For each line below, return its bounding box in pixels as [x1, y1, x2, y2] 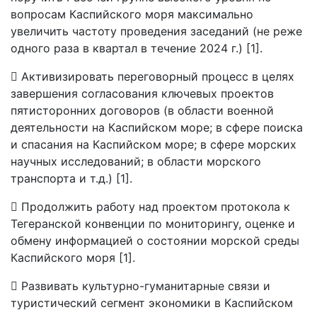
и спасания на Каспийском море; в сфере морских [11, 137, 296, 151]
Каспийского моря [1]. [11, 250, 135, 265]
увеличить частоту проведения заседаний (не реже [11, 24, 302, 38]
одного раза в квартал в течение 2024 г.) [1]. [11, 41, 263, 55]
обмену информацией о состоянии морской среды [11, 234, 299, 248]
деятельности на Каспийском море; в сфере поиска [11, 120, 303, 134]
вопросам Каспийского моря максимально [11, 7, 253, 21]
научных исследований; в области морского [11, 154, 261, 168]
